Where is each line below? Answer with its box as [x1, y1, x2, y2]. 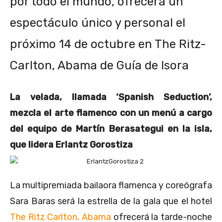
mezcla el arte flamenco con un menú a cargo [10, 107, 212, 118]
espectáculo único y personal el [10, 15, 185, 30]
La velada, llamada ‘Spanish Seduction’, [10, 91, 212, 103]
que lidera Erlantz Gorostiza [10, 139, 133, 150]
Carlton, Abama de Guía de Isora [10, 58, 189, 72]
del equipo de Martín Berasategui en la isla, [10, 123, 212, 134]
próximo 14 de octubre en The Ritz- [10, 37, 206, 51]
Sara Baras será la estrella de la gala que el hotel [10, 195, 212, 207]
